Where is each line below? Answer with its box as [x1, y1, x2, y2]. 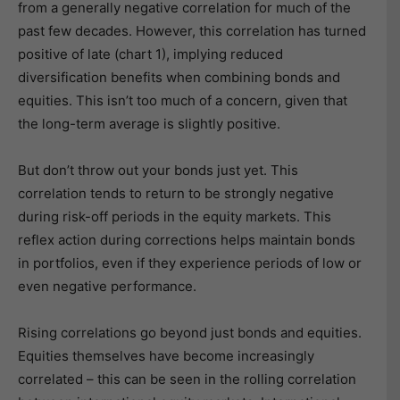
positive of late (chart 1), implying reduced [18, 45, 283, 62]
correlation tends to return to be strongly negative [18, 184, 334, 202]
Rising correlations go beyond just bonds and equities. [18, 323, 362, 341]
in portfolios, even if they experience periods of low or [18, 254, 362, 271]
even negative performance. [18, 277, 196, 295]
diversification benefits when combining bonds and [18, 68, 340, 86]
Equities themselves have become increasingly [18, 346, 314, 364]
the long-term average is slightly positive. [18, 114, 280, 132]
